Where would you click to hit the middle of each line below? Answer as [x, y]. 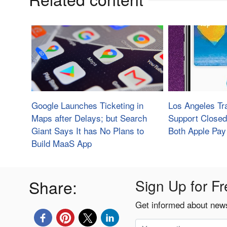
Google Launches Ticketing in [87, 105]
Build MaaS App [62, 143]
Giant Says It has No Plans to [88, 131]
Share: [53, 187]
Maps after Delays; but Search [89, 118]
